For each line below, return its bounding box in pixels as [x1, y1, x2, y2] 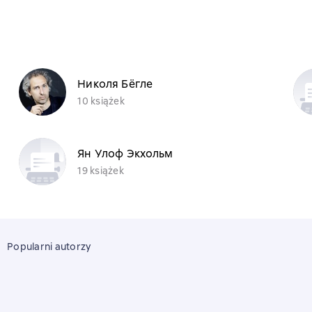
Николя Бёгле [77, 76, 153, 91]
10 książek [77, 94, 125, 107]
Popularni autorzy [7, 240, 91, 253]
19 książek [77, 164, 124, 177]
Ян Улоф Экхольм [77, 146, 173, 161]
